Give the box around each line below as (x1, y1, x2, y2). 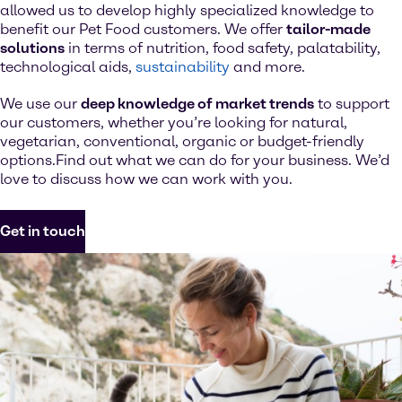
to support (314, 95, 389, 112)
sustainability (135, 58, 230, 75)
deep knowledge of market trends (81, 95, 314, 112)
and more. (230, 58, 305, 75)
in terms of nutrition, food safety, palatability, (65, 39, 380, 57)
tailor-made (286, 21, 371, 38)
